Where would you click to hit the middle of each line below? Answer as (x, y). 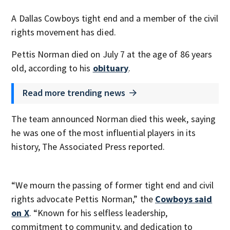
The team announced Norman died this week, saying (114, 119)
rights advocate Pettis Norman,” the (83, 199)
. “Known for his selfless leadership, (98, 213)
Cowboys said (184, 199)
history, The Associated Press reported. (88, 147)
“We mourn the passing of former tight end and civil (113, 185)
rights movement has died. (64, 32)
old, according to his (52, 68)
